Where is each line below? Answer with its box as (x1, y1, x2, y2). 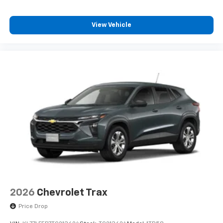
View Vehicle (92, 21, 131, 28)
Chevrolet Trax (37, 188, 108, 198)
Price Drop (18, 203, 48, 210)
